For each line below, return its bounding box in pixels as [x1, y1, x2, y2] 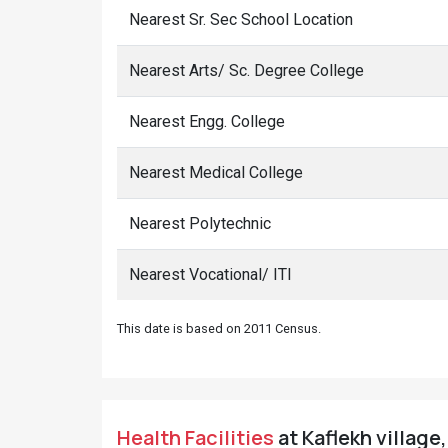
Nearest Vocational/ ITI [129, 265, 292, 284]
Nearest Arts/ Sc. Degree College [129, 61, 364, 80]
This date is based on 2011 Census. [117, 321, 321, 336]
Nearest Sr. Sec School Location [129, 10, 353, 29]
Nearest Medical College [129, 163, 303, 182]
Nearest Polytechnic [129, 214, 271, 233]
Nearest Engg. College [129, 112, 285, 131]
